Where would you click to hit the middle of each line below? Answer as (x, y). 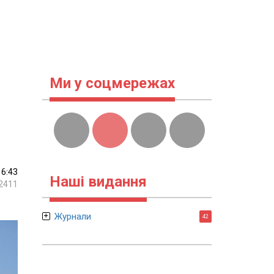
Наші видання (98, 182)
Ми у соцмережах (112, 83)
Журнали (72, 217)
